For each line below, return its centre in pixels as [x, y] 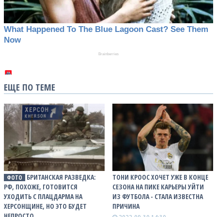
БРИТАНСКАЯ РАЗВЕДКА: [61, 177]
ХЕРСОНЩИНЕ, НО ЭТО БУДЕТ [45, 206]
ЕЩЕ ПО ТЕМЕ [30, 87]
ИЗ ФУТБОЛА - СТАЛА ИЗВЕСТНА [158, 197]
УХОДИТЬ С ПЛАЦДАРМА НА [43, 197]
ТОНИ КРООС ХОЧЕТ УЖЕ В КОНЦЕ [160, 177]
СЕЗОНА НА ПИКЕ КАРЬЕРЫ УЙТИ [158, 187]
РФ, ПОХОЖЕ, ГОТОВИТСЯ [41, 187]
